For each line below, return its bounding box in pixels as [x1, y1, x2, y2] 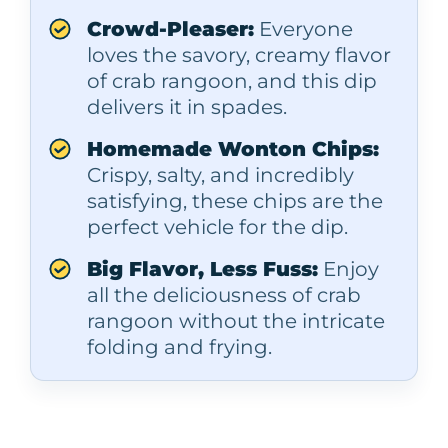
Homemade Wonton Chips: [87, 136, 379, 161]
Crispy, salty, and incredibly [87, 162, 354, 187]
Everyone [254, 16, 353, 41]
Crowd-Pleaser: [87, 16, 254, 41]
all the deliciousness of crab [87, 282, 361, 307]
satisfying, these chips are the [87, 188, 383, 213]
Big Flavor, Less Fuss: [87, 256, 318, 281]
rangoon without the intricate [87, 308, 385, 333]
